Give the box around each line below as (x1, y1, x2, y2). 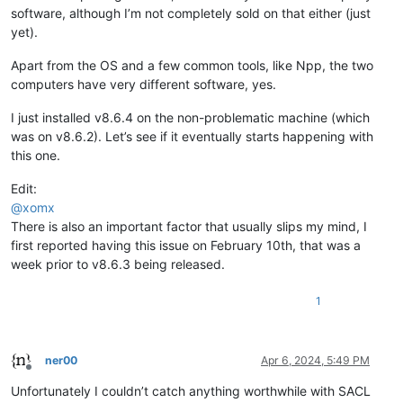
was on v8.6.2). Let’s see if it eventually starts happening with (11, 129, 373, 145)
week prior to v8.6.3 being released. (11, 256, 225, 273)
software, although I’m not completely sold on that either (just (11, 5, 371, 22)
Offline (28, 366, 61, 381)
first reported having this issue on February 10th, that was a (11, 237, 361, 254)
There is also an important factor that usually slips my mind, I (11, 219, 367, 235)
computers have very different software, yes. (11, 76, 276, 93)
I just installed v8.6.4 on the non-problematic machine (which (11, 110, 370, 126)
